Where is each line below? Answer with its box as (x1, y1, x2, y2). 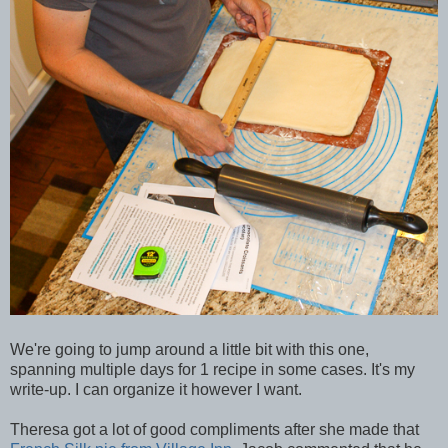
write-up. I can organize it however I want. (10, 381, 302, 399)
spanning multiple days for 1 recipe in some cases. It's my (10, 361, 415, 379)
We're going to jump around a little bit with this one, (10, 341, 369, 359)
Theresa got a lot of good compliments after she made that (10, 421, 419, 439)
